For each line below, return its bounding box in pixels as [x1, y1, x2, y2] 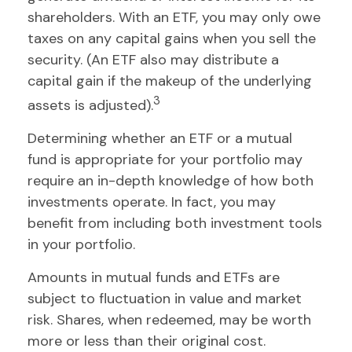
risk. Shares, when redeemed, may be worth [27, 310, 311, 329]
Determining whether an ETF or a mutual [27, 129, 292, 148]
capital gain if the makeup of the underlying [27, 71, 312, 90]
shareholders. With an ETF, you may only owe [27, 8, 321, 27]
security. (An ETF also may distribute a [27, 50, 279, 69]
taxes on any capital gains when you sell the [27, 29, 316, 48]
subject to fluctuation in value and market [27, 289, 302, 308]
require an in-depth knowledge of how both [27, 171, 313, 190]
